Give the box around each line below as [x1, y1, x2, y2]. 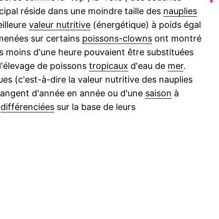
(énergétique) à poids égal [90, 20, 201, 30]
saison [145, 88, 172, 98]
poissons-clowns [82, 33, 152, 44]
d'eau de [128, 61, 168, 71]
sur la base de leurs [54, 102, 135, 112]
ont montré [152, 33, 201, 44]
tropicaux [89, 61, 128, 71]
